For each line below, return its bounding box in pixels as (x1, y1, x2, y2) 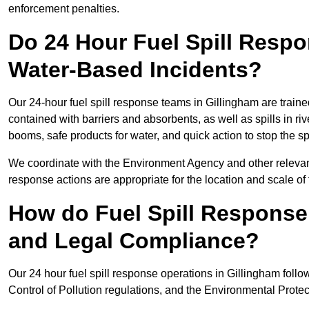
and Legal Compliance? (8, 228, 259, 254)
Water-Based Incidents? (8, 57, 262, 83)
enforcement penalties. (8, 3, 119, 15)
